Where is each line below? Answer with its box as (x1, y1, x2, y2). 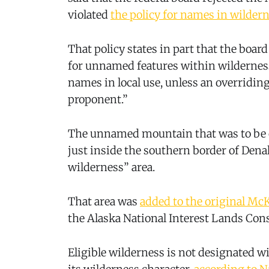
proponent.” (68, 92, 128, 107)
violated (68, 8, 110, 22)
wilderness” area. (68, 160, 155, 174)
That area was (68, 194, 140, 208)
